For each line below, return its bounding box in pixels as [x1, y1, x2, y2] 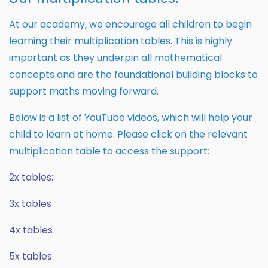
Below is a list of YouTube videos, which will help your [9, 111, 252, 125]
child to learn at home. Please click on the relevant [9, 127, 248, 142]
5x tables [9, 249, 52, 264]
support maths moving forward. [9, 84, 159, 99]
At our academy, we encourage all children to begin [9, 17, 252, 32]
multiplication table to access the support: [9, 144, 209, 159]
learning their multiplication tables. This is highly [9, 34, 232, 48]
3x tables [9, 197, 51, 211]
